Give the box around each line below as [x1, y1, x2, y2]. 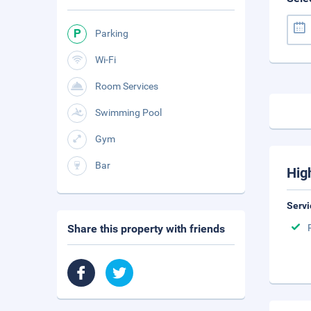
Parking [95, 28, 128, 39]
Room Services [95, 81, 158, 92]
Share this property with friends [67, 222, 225, 235]
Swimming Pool [95, 107, 162, 118]
